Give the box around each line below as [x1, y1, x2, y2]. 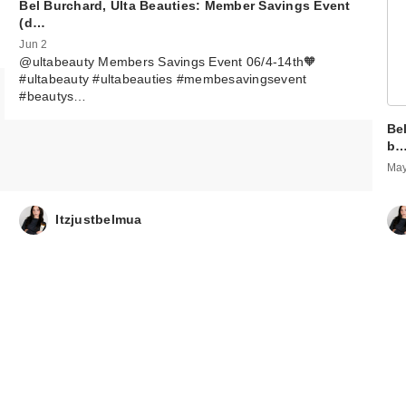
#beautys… [19, 88, 87, 103]
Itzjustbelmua [55, 212, 142, 227]
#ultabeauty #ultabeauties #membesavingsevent [19, 71, 307, 86]
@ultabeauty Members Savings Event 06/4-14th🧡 [19, 53, 317, 69]
